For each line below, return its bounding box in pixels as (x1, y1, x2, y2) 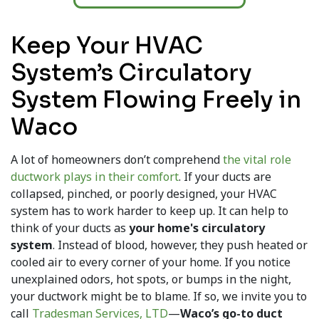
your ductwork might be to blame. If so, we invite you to (11, 288, 307, 305)
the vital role (223, 152, 291, 168)
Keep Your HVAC (11, 31, 203, 61)
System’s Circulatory (11, 58, 252, 88)
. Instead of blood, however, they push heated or (53, 237, 308, 253)
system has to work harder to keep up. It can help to (11, 203, 288, 219)
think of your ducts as (11, 220, 129, 236)
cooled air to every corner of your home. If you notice (11, 254, 291, 271)
